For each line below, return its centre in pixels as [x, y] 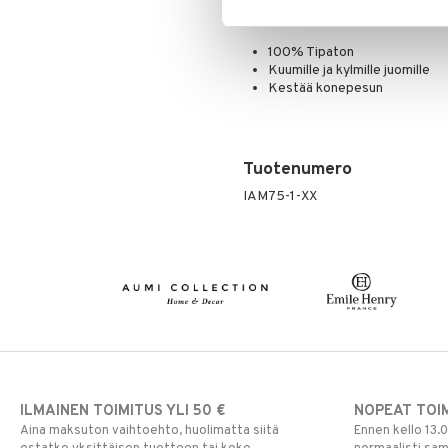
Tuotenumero [297, 170]
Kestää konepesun [325, 88]
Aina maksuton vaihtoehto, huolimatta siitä [149, 430]
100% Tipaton [310, 52]
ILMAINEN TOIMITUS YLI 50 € [122, 411]
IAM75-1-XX [279, 196]
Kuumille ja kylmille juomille [348, 70]
